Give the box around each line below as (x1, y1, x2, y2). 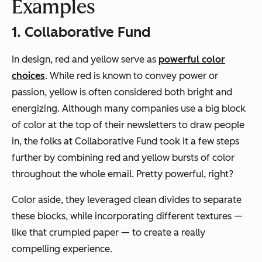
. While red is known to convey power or (45, 70, 218, 82)
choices (12, 70, 45, 82)
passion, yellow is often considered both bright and (12, 87, 232, 98)
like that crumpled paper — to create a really (12, 227, 205, 239)
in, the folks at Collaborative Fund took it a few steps (12, 136, 239, 147)
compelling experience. (12, 243, 112, 255)
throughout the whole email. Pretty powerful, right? (12, 168, 233, 180)
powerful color (158, 54, 225, 65)
